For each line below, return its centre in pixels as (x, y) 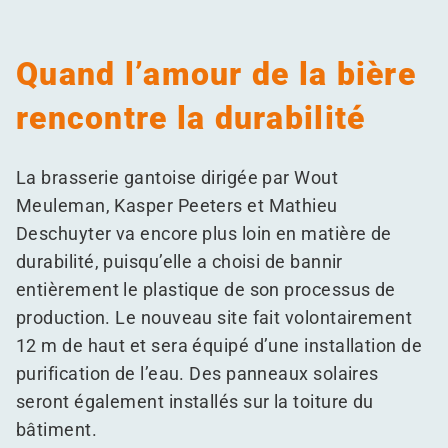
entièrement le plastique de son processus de (206, 289)
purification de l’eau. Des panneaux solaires (197, 373)
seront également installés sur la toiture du (195, 401)
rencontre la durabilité (191, 118)
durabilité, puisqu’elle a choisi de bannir (179, 261)
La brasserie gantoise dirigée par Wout (177, 177)
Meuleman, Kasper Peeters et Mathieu (177, 205)
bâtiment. (57, 429)
